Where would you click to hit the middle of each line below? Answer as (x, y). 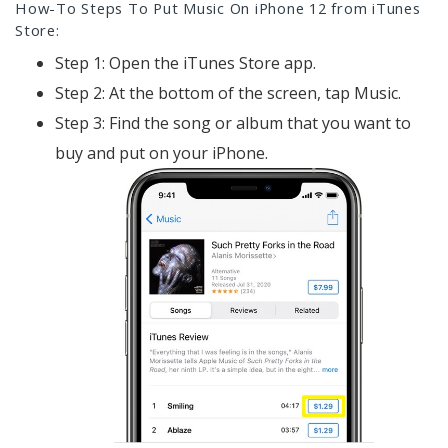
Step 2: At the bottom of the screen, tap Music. (228, 93)
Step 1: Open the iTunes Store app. (185, 63)
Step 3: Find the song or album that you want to (233, 123)
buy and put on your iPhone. (161, 153)
